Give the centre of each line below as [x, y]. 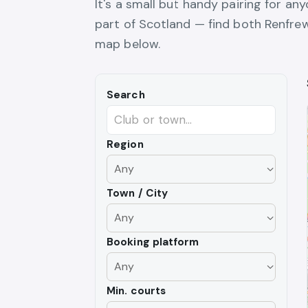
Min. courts [136, 290]
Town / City [137, 193]
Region [125, 144]
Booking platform [153, 242]
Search [126, 95]
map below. [128, 44]
